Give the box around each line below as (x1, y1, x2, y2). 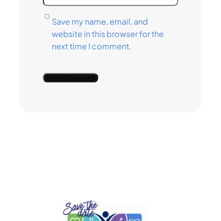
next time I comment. (51, 40, 132, 51)
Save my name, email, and (51, 16, 148, 27)
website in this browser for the (51, 28, 164, 39)
